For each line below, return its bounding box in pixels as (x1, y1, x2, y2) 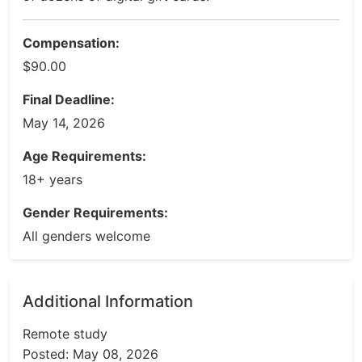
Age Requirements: (23, 148, 146, 164)
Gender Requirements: (23, 204, 168, 221)
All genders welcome (23, 228, 150, 244)
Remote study (23, 326, 107, 342)
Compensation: (23, 35, 120, 51)
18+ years (23, 171, 82, 187)
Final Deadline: (23, 91, 115, 107)
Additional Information (23, 292, 193, 311)
